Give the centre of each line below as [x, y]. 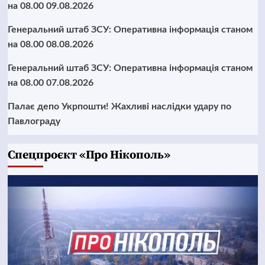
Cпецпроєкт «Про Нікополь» [89, 155]
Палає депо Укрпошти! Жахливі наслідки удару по [119, 106]
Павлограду [34, 121]
